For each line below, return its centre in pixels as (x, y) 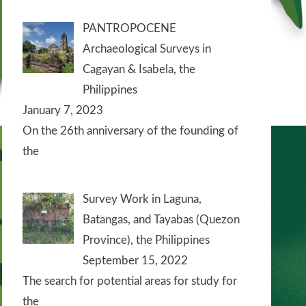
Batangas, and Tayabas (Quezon (161, 220)
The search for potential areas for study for (130, 281)
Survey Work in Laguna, (142, 199)
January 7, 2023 (63, 110)
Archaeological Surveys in (147, 48)
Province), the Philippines (146, 240)
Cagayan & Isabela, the (139, 69)
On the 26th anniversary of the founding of (130, 130)
